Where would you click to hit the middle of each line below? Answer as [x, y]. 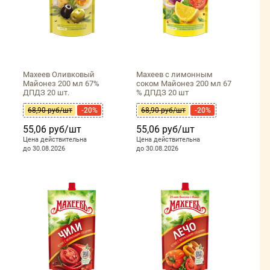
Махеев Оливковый [59, 75]
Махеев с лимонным [174, 75]
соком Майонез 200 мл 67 [184, 84]
